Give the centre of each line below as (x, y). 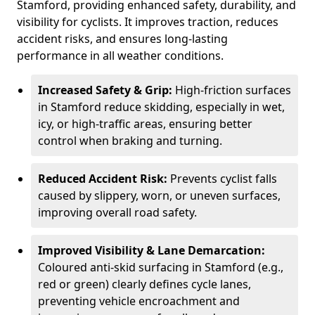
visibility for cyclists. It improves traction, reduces (148, 22)
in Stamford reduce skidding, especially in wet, (161, 107)
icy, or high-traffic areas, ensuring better (145, 124)
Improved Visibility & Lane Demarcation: (152, 250)
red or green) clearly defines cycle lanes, (144, 284)
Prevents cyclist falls (224, 179)
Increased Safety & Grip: (107, 90)
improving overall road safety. (117, 212)
